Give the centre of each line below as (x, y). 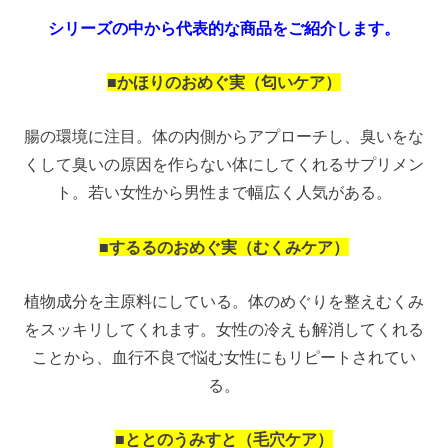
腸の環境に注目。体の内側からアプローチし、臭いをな (224, 136)
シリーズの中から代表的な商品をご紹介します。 (224, 27)
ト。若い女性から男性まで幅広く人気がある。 (224, 192)
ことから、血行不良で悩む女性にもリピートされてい (224, 357)
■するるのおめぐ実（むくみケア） (224, 246)
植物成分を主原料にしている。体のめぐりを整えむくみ (224, 301)
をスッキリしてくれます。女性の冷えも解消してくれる (224, 329)
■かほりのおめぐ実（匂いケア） (224, 81)
